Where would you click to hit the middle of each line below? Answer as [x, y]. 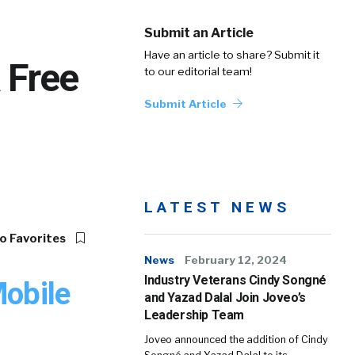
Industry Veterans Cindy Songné [236, 280]
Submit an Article [199, 33]
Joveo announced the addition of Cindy [236, 340]
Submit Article [187, 104]
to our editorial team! [198, 71]
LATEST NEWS [217, 207]
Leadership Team [194, 315]
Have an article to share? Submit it [232, 55]
